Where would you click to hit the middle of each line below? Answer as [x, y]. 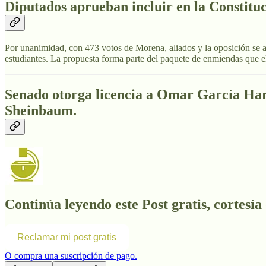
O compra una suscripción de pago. [71, 255]
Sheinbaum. [41, 110]
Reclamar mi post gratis [67, 237]
